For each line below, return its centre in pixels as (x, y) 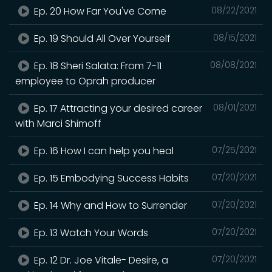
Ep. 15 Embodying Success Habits (110, 178)
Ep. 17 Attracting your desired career (117, 108)
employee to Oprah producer (85, 81)
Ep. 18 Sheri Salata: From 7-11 (97, 66)
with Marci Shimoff (58, 123)
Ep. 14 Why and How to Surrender (110, 205)
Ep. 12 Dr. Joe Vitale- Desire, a (100, 260)
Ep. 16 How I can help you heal (103, 151)
